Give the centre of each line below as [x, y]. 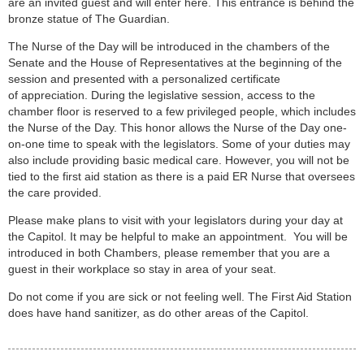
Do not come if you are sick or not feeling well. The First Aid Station [180, 297]
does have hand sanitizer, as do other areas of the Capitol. [160, 313]
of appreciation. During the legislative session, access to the [162, 95]
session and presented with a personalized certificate [144, 79]
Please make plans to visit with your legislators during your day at [175, 221]
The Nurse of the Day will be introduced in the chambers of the [169, 47]
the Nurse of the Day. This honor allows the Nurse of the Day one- [178, 128]
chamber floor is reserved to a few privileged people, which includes [182, 112]
